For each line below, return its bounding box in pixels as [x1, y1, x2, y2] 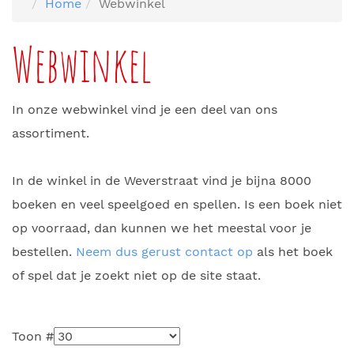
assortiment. [12, 126, 89, 141]
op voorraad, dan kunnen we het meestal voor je [12, 220, 311, 235]
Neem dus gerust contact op [76, 244, 253, 259]
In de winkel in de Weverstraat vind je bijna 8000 [12, 173, 311, 188]
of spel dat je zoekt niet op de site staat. [12, 268, 261, 283]
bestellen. [12, 244, 76, 259]
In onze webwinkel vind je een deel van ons [12, 102, 277, 117]
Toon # [12, 329, 54, 344]
